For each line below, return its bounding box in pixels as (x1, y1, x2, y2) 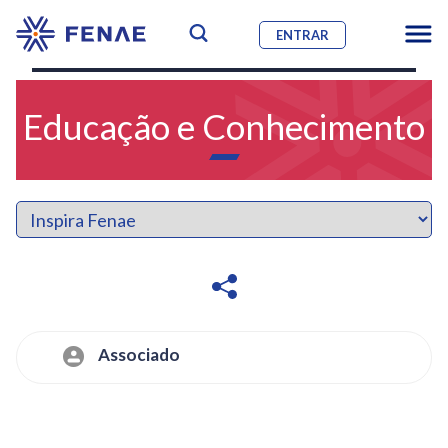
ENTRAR (276, 26, 329, 43)
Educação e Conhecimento (23, 105, 425, 148)
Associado (97, 344, 180, 365)
